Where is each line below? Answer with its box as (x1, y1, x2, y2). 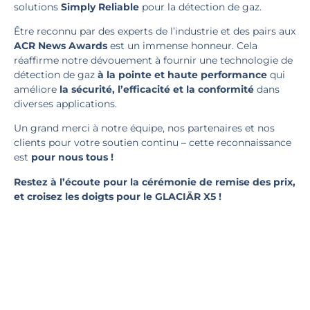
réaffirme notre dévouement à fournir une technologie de (14, 54, 293, 67)
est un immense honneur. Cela (107, 39, 257, 53)
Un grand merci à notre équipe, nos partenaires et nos (14, 122, 275, 135)
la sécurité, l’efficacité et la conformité (60, 83, 254, 96)
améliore (14, 83, 60, 96)
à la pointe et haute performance (98, 69, 267, 82)
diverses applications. (14, 98, 117, 111)
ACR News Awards (14, 39, 107, 53)
